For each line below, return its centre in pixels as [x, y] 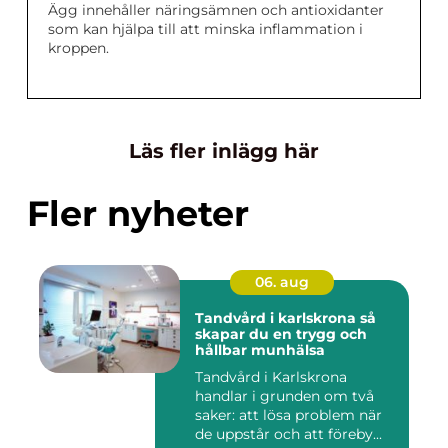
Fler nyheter [138, 214]
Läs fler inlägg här [224, 151]
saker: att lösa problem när [288, 415]
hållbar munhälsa [260, 350]
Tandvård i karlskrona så [277, 318]
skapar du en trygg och [281, 334]
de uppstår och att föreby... [288, 434]
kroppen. [78, 48]
